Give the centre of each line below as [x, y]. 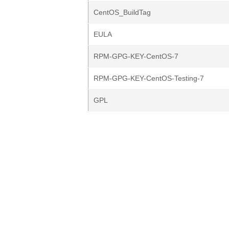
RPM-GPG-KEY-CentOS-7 [136, 56]
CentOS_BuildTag [122, 12]
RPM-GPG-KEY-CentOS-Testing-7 [149, 78]
